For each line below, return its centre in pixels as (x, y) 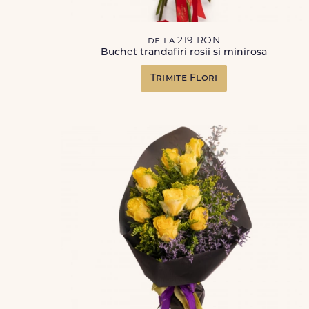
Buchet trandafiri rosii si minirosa (184, 53)
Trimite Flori (184, 78)
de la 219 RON (184, 41)
